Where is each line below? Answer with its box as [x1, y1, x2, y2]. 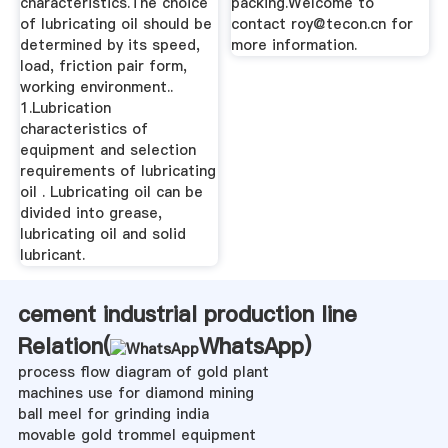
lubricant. [19, 244, 85, 265]
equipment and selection [19, 139, 196, 160]
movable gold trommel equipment [17, 424, 256, 445]
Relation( [17, 330, 110, 361]
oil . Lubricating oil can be [19, 181, 203, 202]
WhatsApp [198, 330, 304, 361]
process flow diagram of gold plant [17, 361, 269, 382]
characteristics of [19, 118, 148, 139]
